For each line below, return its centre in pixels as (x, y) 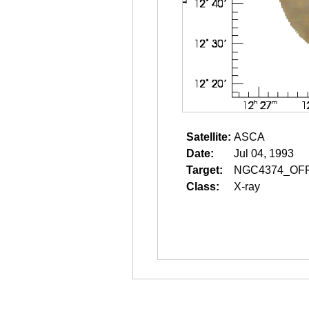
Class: (203, 187)
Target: (205, 170)
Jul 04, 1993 (264, 153)
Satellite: (209, 137)
